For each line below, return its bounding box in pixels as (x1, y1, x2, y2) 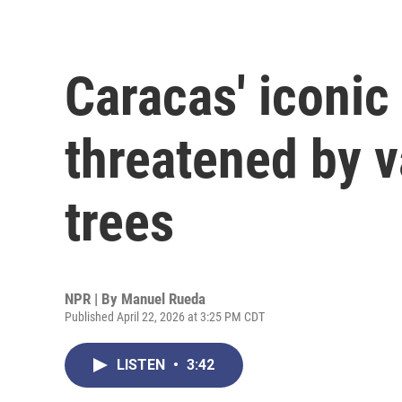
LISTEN (117, 355, 169, 373)
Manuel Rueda (121, 289, 205, 308)
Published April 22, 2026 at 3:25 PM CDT (65, 309, 265, 324)
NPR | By (65, 289, 121, 308)
